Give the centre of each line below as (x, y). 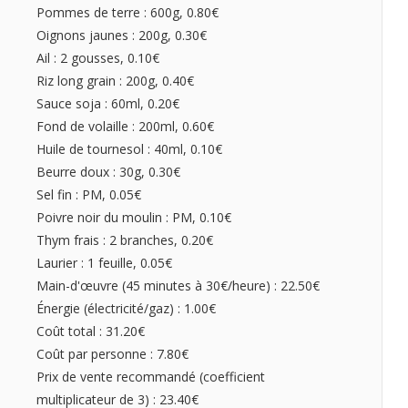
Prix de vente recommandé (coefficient (151, 377)
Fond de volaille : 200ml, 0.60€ (125, 127)
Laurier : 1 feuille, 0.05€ (104, 263)
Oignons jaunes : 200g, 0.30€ (122, 36)
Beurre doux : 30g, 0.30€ (108, 172)
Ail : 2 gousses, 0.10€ (98, 58)
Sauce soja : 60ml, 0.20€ (108, 104)
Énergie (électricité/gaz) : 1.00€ (126, 309)
